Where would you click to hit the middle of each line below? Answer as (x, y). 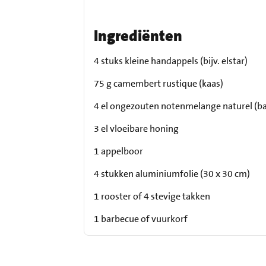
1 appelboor (119, 151)
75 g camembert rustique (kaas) (159, 84)
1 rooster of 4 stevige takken (152, 197)
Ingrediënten (138, 36)
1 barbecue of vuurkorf (141, 219)
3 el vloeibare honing (137, 129)
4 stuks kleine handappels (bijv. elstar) (171, 61)
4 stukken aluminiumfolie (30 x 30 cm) (172, 174)
